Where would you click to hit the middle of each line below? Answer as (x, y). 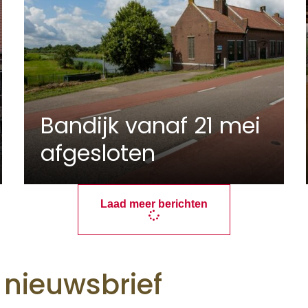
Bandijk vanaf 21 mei (150, 126)
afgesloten (98, 153)
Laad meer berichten (154, 203)
